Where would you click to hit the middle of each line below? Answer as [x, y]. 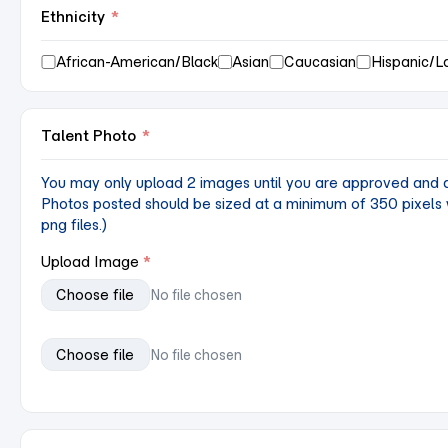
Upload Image [90, 262]
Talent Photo [88, 136]
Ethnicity [73, 16]
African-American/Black [136, 61]
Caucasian [320, 61]
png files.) [74, 225]
